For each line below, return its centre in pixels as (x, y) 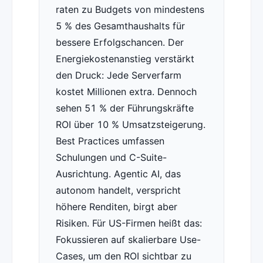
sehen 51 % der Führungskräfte (124, 108)
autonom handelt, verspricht (118, 190)
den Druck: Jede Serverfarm (118, 75)
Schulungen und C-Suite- (111, 158)
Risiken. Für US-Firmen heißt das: (129, 223)
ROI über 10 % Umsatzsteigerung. (130, 125)
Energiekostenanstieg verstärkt (125, 59)
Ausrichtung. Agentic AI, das (118, 174)
